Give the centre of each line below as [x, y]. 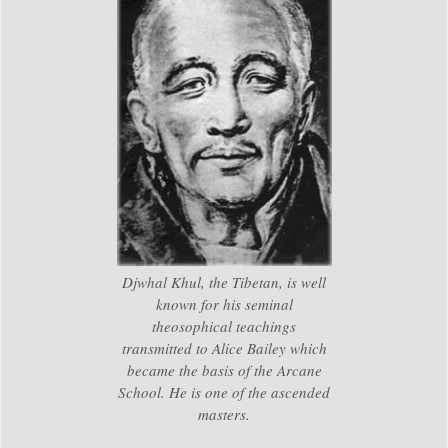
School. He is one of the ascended [224, 392]
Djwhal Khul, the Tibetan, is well [224, 282]
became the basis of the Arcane [224, 370]
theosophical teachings [224, 326]
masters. [224, 414]
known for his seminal [224, 304]
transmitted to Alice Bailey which [224, 348]
